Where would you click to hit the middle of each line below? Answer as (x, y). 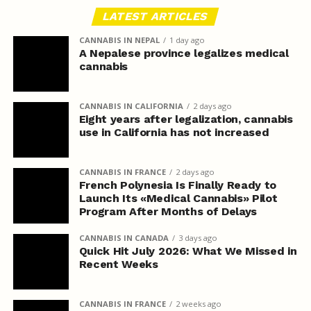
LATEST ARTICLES (156, 17)
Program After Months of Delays (168, 212)
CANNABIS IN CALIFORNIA (131, 106)
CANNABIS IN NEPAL (119, 40)
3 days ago (197, 238)
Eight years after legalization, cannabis (186, 119)
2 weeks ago (198, 304)
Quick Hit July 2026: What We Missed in (188, 251)
